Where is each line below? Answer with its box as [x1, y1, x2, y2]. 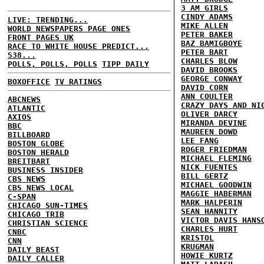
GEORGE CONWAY [181, 74, 242, 83]
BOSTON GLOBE [8, 139, 64, 148]
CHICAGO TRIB [8, 210, 64, 219]
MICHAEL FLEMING [181, 154, 252, 163]
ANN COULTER [181, 92, 233, 101]
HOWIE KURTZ [181, 251, 233, 260]
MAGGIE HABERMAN [181, 189, 252, 198]
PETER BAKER [181, 30, 233, 39]
